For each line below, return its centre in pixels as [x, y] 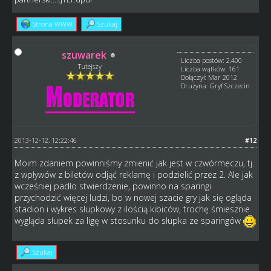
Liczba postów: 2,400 [212, 60]
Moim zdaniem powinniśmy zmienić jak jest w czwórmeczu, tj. [134, 163]
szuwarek [84, 55]
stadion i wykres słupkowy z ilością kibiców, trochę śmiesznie [132, 209]
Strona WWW [52, 24]
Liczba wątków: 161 [211, 69]
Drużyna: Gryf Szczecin [216, 86]
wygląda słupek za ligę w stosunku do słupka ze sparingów [129, 221]
